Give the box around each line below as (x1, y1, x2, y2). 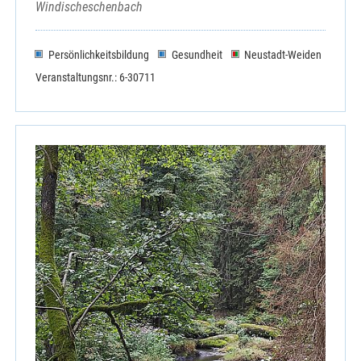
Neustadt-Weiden (244, 48, 322, 61)
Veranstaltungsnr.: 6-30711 (35, 70, 156, 84)
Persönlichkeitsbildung (48, 48, 149, 61)
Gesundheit (171, 48, 222, 61)
